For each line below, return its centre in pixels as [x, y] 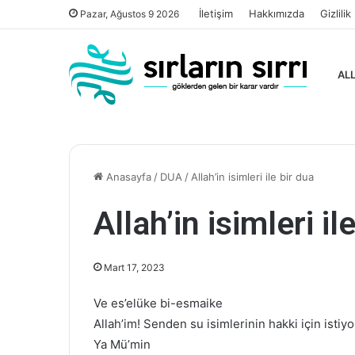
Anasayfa [127, 177]
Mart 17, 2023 [134, 267]
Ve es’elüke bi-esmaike [158, 303]
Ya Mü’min [122, 344]
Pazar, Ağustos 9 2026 [128, 14]
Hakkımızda [277, 13]
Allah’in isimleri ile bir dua [252, 177]
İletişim [216, 13]
